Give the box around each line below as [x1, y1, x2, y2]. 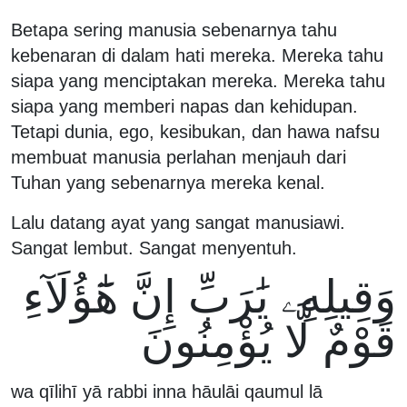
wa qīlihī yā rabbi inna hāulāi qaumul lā [11, 381, 323, 402]
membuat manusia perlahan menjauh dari [11, 146, 346, 167]
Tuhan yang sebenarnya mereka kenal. [11, 172, 325, 193]
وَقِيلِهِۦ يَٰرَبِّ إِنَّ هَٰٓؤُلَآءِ [23, 271, 396, 323]
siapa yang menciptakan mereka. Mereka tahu [11, 70, 385, 91]
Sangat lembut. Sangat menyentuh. [11, 237, 297, 258]
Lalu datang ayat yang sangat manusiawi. [11, 212, 345, 233]
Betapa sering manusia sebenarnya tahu [11, 19, 337, 40]
